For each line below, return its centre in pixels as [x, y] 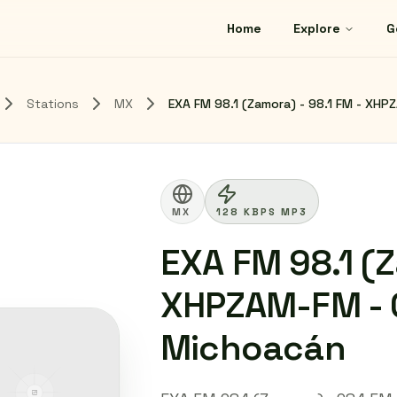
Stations [53, 104]
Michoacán [253, 348]
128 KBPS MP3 [262, 212]
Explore [317, 28]
